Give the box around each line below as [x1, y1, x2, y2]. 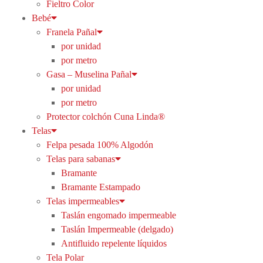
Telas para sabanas [46, 154, 115, 164]
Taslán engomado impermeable [60, 210, 176, 220]
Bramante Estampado [60, 182, 140, 192]
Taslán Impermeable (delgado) [60, 224, 173, 234]
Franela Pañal [46, 27, 97, 37]
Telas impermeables [46, 196, 119, 206]
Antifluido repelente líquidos [60, 238, 167, 248]
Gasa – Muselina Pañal [46, 69, 131, 79]
